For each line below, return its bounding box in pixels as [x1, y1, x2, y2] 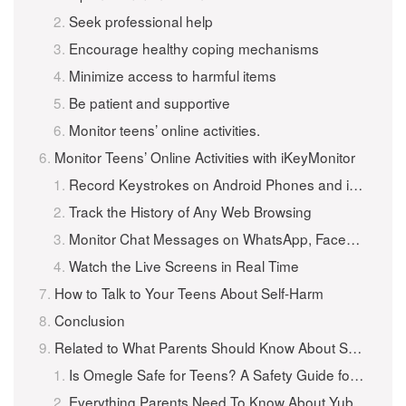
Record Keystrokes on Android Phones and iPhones [69, 174, 349, 194]
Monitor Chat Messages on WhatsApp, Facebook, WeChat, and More [69, 228, 346, 248]
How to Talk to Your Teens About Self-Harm [54, 283, 324, 303]
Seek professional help [69, 11, 213, 31]
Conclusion [54, 310, 125, 330]
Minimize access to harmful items [69, 65, 276, 85]
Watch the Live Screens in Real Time [69, 256, 299, 275]
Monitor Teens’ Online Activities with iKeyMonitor [54, 147, 355, 167]
